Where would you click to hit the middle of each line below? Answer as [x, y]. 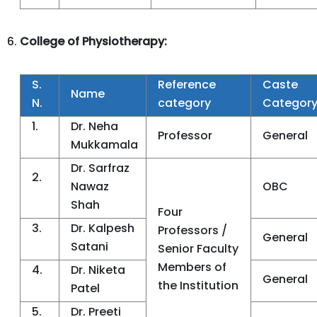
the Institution [198, 286]
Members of [192, 267]
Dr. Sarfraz [100, 168]
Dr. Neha [94, 126]
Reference [187, 85]
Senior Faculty [198, 249]
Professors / [192, 230]
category [184, 103]
